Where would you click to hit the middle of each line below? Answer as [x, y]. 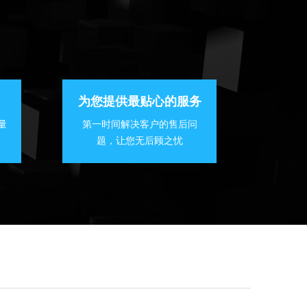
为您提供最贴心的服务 [139, 102]
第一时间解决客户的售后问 [139, 125]
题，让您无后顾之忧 [139, 141]
